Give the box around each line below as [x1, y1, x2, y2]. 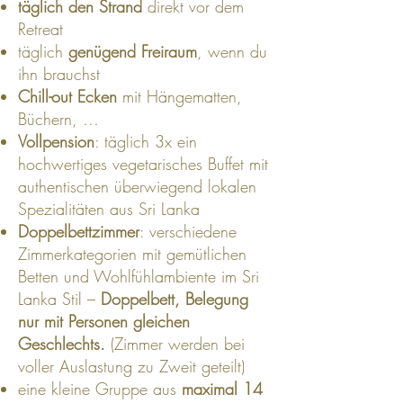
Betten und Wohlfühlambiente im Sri [18, 265, 259, 287]
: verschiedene [139, 220, 237, 242]
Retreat [18, 18, 63, 40]
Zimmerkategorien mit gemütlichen [18, 243, 246, 264]
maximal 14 [182, 378, 263, 399]
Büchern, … [18, 108, 99, 130]
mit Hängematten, [117, 85, 242, 107]
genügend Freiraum [68, 40, 197, 62]
